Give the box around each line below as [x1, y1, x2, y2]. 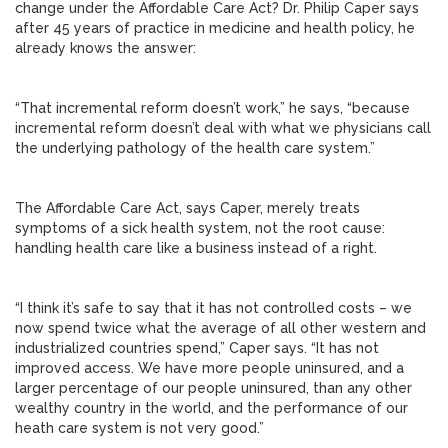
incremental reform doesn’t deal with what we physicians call [15, 120, 431, 136]
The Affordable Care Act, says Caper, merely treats [15, 200, 360, 216]
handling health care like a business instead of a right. [15, 240, 377, 256]
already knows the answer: [15, 40, 196, 56]
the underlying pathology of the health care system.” [15, 140, 375, 156]
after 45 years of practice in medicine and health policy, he [15, 20, 415, 36]
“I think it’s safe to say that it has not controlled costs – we [15, 300, 412, 316]
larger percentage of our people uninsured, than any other [15, 380, 412, 396]
